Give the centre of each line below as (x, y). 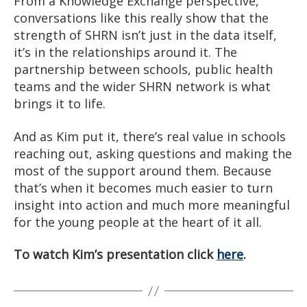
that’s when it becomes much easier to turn (143, 187)
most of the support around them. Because (143, 170)
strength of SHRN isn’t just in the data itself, (145, 35)
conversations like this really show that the (141, 18)
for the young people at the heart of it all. (138, 222)
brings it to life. (60, 104)
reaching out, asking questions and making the (153, 153)
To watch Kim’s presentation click (113, 255)
